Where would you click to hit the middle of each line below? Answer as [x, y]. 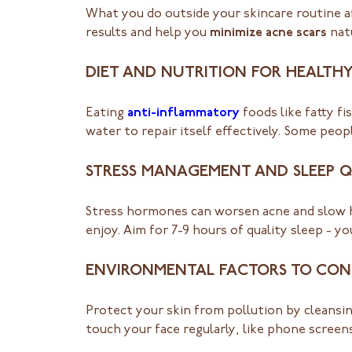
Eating [106, 113]
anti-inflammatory [183, 113]
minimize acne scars [268, 33]
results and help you [147, 33]
